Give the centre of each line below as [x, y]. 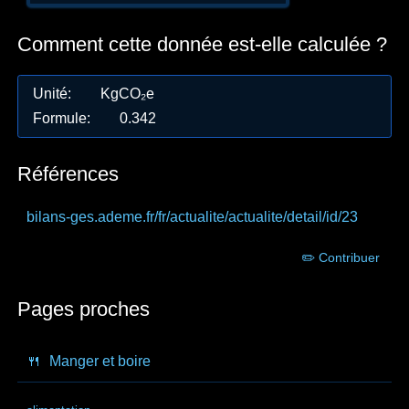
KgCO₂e [128, 94]
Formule [60, 119]
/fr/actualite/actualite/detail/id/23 [256, 216]
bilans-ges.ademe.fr [90, 216]
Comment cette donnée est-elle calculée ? [203, 44]
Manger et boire [100, 361]
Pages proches [84, 309]
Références [68, 173]
